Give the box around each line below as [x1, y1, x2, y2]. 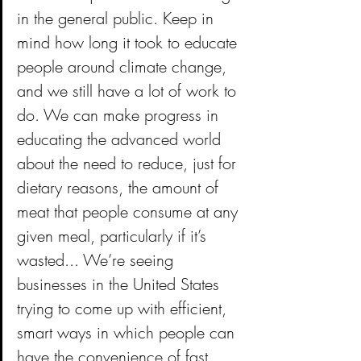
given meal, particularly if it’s [17, 224, 211, 247]
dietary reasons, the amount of [17, 176, 223, 198]
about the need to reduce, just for [17, 151, 241, 174]
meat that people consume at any [17, 200, 243, 222]
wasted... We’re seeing [17, 248, 178, 271]
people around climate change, [17, 55, 231, 77]
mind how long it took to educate [17, 31, 242, 53]
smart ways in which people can [17, 321, 239, 343]
